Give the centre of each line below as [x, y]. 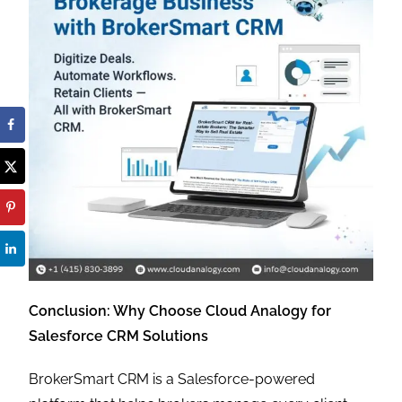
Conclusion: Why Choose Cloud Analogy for [180, 310]
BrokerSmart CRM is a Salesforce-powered [172, 379]
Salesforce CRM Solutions [119, 336]
